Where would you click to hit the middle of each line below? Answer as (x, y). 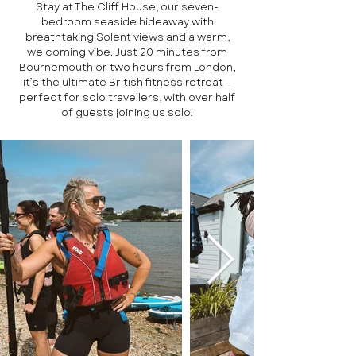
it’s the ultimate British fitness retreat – (127, 82)
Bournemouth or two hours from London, (127, 67)
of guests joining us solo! (127, 112)
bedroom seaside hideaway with (127, 21)
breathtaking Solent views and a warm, (127, 37)
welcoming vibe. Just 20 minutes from (127, 52)
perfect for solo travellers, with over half (127, 97)
